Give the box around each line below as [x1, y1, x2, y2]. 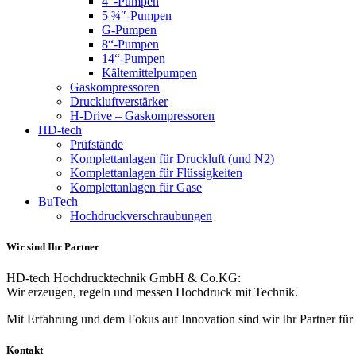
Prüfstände [70, 137, 123, 151]
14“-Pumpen [102, 51, 165, 65]
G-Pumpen [102, 22, 157, 37]
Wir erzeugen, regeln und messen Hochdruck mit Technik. [6, 285, 298, 300]
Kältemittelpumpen [102, 65, 197, 79]
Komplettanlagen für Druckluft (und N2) [70, 151, 274, 165]
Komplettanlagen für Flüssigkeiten [70, 165, 242, 180]
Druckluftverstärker [70, 94, 168, 108]
